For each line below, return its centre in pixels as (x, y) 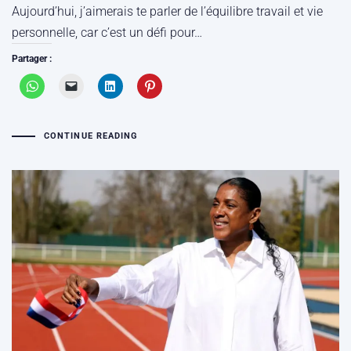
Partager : (32, 58)
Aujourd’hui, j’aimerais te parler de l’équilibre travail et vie (167, 11)
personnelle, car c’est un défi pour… (107, 32)
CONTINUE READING (91, 136)
